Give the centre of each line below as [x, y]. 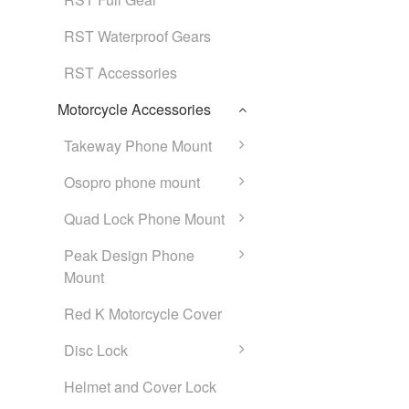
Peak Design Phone [129, 255]
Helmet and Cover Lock [140, 387]
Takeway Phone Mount [138, 146]
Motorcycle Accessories [134, 109]
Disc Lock [96, 350]
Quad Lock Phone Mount [144, 219]
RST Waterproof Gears [137, 36]
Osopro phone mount [132, 182]
